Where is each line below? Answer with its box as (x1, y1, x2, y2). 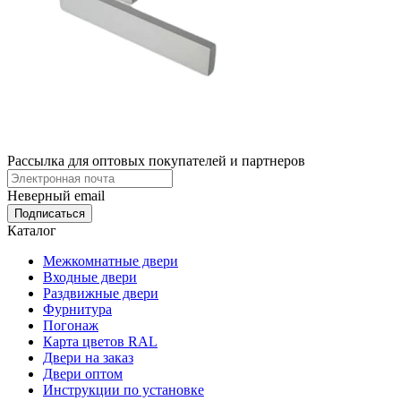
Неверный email (7, 188, 105, 204)
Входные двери (43, 269, 137, 286)
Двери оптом (43, 366, 123, 382)
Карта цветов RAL (43, 334, 158, 350)
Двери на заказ (43, 350, 133, 366)
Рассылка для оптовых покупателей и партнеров (7, 153, 305, 169)
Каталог (7, 223, 56, 239)
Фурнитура (43, 302, 112, 318)
